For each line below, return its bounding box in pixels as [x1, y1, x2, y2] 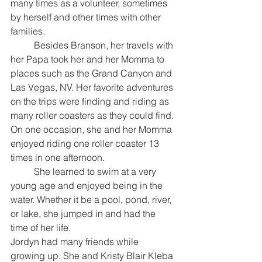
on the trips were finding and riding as [11, 95, 171, 108]
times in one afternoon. [11, 151, 105, 164]
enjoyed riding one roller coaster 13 [11, 137, 161, 150]
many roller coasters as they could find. [11, 109, 176, 122]
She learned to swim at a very [11, 166, 34, 178]
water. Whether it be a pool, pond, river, [11, 194, 174, 206]
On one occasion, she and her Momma [11, 123, 174, 136]
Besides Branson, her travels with [11, 39, 34, 51]
